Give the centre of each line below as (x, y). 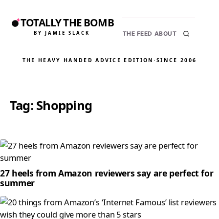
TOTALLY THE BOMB (67, 23)
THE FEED (137, 33)
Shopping (64, 105)
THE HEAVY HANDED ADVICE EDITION (88, 60)
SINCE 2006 (177, 60)
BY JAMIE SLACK (62, 33)
